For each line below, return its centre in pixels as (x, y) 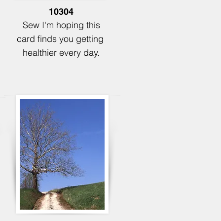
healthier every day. (61, 53)
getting (91, 39)
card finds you (46, 39)
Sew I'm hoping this (61, 25)
